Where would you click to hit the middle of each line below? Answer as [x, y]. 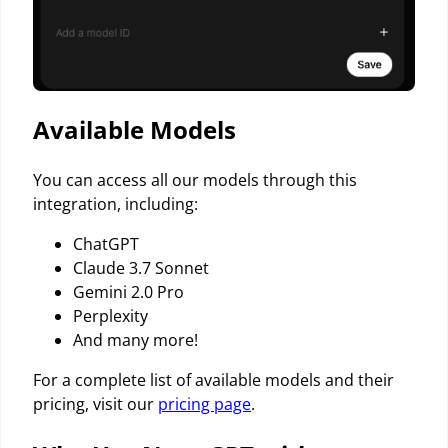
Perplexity [110, 316]
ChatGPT [106, 244]
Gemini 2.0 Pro [128, 292]
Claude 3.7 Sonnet [141, 268]
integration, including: [115, 204]
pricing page [204, 404]
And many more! [135, 340]
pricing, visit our [95, 404]
